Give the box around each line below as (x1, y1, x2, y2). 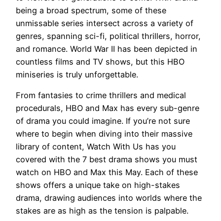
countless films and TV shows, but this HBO (16, 56, 184, 67)
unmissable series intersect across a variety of (16, 18, 193, 28)
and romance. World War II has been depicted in (16, 43, 197, 54)
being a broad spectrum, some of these (16, 5, 166, 15)
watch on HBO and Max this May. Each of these (16, 167, 198, 177)
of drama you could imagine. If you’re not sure (16, 115, 190, 126)
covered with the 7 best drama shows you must (16, 154, 197, 164)
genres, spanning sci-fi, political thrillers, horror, (16, 31, 201, 41)
